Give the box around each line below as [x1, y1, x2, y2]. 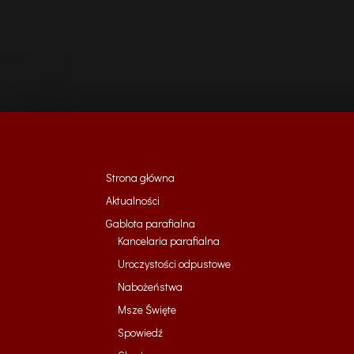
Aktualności [106, 192, 160, 208]
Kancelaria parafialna [118, 232, 220, 248]
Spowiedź [118, 324, 164, 340]
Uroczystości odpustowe [118, 255, 232, 271]
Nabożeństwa [118, 278, 183, 294]
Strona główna [106, 169, 175, 185]
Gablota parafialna [106, 215, 196, 231]
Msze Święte [118, 301, 177, 317]
